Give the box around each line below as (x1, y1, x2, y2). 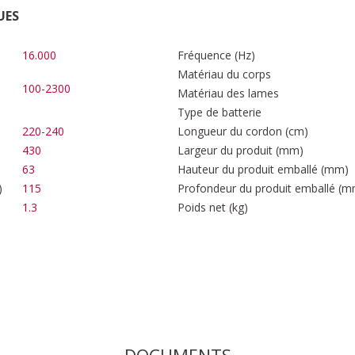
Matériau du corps (177, 67, 271, 82)
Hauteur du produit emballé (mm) (177, 162, 349, 177)
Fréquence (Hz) (177, 48, 255, 63)
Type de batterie (177, 105, 261, 120)
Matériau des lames (177, 86, 279, 101)
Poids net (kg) (177, 200, 248, 216)
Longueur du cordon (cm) (177, 124, 308, 139)
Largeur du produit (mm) (177, 143, 303, 158)
